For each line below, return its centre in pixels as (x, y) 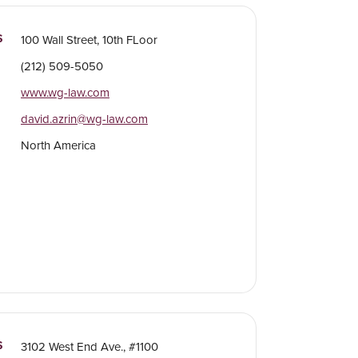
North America (58, 145)
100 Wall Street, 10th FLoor (89, 40)
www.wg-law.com (65, 93)
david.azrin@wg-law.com (84, 119)
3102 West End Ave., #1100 (89, 347)
